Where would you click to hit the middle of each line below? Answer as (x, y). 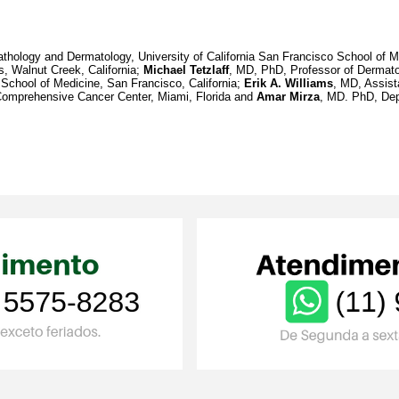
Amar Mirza (288, 97)
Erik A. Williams (289, 84)
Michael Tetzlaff (186, 70)
